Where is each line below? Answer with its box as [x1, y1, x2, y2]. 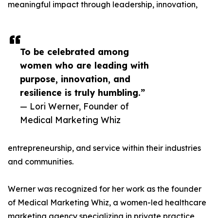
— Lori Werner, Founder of [20, 101, 129, 112]
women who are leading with [20, 60, 149, 71]
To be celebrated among [20, 46, 129, 57]
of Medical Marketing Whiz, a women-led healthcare [8, 198, 206, 208]
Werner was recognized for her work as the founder [8, 184, 201, 194]
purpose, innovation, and [20, 73, 130, 85]
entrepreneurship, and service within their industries [8, 143, 201, 153]
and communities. [8, 157, 73, 167]
